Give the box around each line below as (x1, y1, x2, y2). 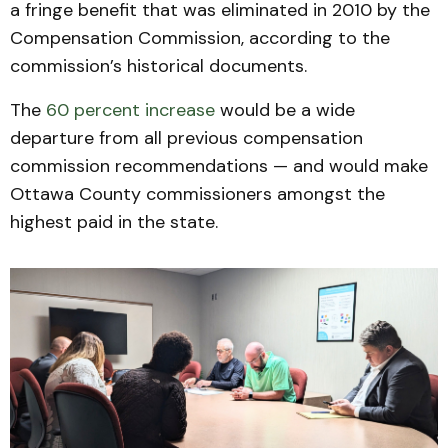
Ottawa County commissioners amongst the (10, 181, 385, 206)
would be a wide (215, 97, 355, 122)
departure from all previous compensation (10, 125, 363, 150)
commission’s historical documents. (10, 53, 307, 78)
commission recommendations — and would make (10, 153, 428, 178)
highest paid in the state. (10, 209, 218, 234)
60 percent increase (46, 97, 215, 122)
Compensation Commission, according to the (10, 25, 390, 50)
